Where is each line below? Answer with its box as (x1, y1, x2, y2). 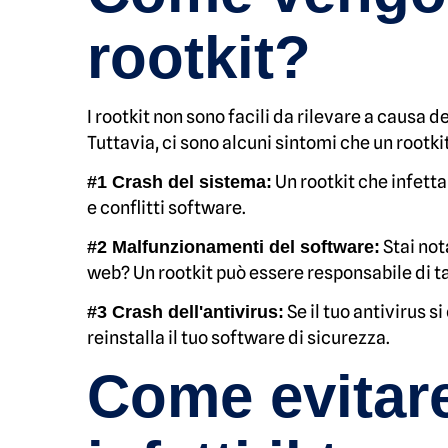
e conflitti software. (87, 197, 246, 218)
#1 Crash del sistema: (87, 172, 272, 192)
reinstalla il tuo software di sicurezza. (87, 327, 390, 348)
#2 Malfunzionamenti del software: (87, 237, 380, 257)
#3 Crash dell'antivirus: (87, 302, 284, 322)
